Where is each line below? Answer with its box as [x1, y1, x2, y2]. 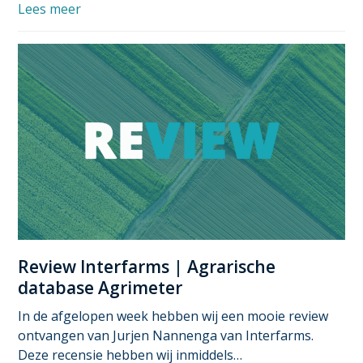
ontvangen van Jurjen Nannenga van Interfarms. [18, 327, 314, 345]
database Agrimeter [18, 276, 183, 300]
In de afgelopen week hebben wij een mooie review [18, 307, 329, 326]
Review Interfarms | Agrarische [18, 255, 276, 279]
